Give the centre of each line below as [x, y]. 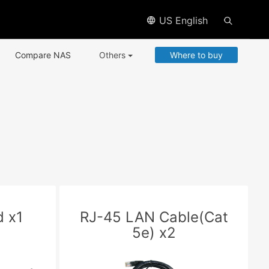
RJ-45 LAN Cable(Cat [154, 217]
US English [182, 20]
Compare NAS [43, 55]
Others [113, 55]
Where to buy [196, 55]
